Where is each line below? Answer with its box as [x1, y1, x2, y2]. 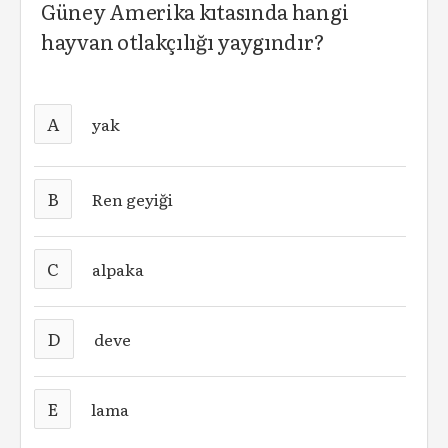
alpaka [92, 257, 145, 281]
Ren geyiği [92, 187, 174, 211]
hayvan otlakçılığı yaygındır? [41, 26, 325, 56]
